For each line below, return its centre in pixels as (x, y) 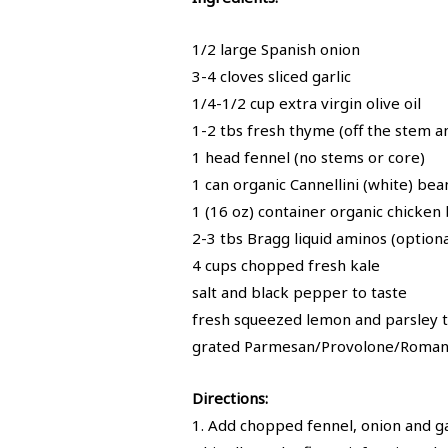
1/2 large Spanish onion (276, 49)
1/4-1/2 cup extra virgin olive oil (306, 103)
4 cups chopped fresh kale (286, 265)
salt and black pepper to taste (299, 292)
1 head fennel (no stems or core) (308, 157)
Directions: (230, 398)
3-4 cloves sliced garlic (271, 76)
